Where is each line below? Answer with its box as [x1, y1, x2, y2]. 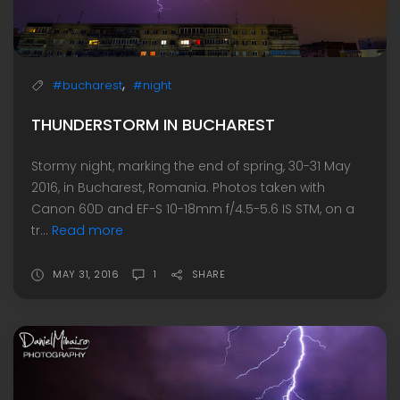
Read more [52, 221, 123, 240]
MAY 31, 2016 [53, 267, 119, 282]
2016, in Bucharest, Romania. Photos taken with [31, 179, 325, 197]
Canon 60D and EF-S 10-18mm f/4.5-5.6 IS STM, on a [31, 200, 354, 219]
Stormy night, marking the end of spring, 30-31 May [31, 157, 351, 176]
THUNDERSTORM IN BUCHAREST [31, 113, 275, 137]
